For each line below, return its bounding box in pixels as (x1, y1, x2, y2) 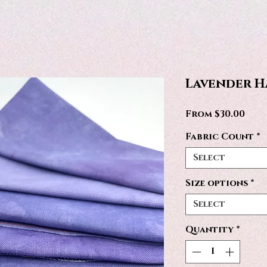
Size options (185, 177, 248, 190)
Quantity (185, 223, 234, 237)
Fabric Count (185, 131, 254, 144)
